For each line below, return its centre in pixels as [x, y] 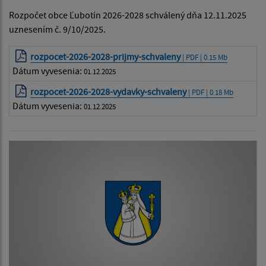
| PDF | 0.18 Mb [210, 92]
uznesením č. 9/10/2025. [57, 29]
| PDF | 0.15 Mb [204, 57]
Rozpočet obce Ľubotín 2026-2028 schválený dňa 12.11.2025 [128, 15]
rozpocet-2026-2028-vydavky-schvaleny [109, 92]
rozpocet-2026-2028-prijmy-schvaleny [106, 57]
